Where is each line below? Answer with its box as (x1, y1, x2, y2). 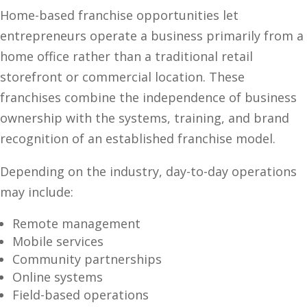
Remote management (12, 215, 140, 232)
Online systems (12, 269, 103, 285)
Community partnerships (12, 251, 162, 267)
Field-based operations (12, 286, 149, 303)
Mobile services (12, 233, 103, 249)
